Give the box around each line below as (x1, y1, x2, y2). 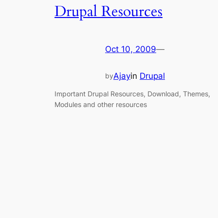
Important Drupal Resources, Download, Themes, (54, 89, 210, 98)
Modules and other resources (54, 100, 147, 109)
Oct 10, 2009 (105, 44, 156, 54)
